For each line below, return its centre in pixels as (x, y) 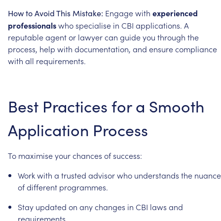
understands (157, 175)
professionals (32, 25)
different (42, 187)
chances (87, 155)
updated (51, 206)
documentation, (103, 49)
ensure (161, 49)
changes (110, 206)
